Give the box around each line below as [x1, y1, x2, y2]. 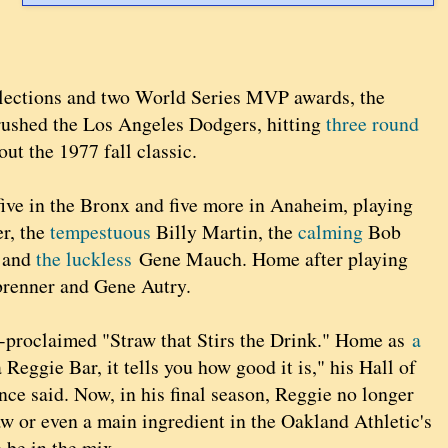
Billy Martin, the [151, 218, 298, 246]
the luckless [36, 245, 132, 273]
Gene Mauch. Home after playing [132, 245, 408, 273]
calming [298, 218, 363, 246]
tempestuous [50, 218, 151, 246]
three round [326, 110, 419, 138]
